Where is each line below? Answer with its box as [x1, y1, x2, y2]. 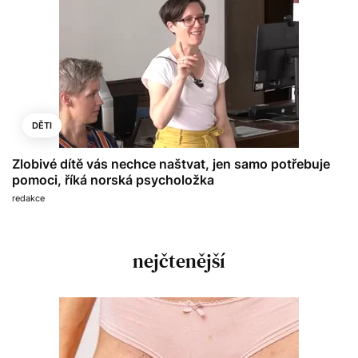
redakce [12, 192, 45, 204]
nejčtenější [133, 247, 225, 274]
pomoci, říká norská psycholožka [12, 171, 214, 188]
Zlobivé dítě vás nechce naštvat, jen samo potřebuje [12, 155, 330, 172]
